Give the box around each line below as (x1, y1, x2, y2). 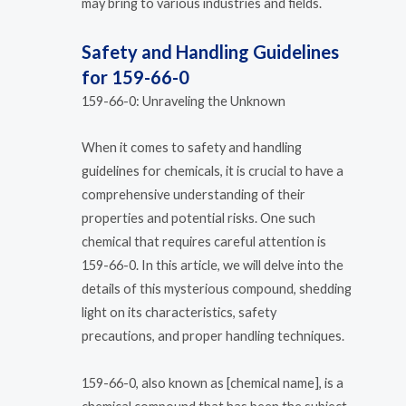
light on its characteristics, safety (82, 304, 276, 321)
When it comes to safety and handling (82, 140, 302, 156)
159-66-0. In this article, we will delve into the (82, 257, 343, 274)
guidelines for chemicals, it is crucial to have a (82, 163, 343, 179)
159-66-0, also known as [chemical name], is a (82, 374, 343, 391)
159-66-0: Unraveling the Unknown (82, 92, 285, 109)
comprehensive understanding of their (82, 187, 305, 203)
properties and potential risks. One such (82, 210, 315, 227)
